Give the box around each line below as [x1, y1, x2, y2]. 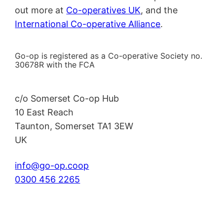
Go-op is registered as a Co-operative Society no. [15, 50, 203, 61]
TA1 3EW [97, 121, 134, 132]
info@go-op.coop [15, 160, 89, 171]
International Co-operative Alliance [15, 19, 161, 30]
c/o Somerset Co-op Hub [15, 93, 119, 104]
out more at [15, 5, 67, 16]
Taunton [15, 121, 50, 132]
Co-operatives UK [66, 5, 141, 16]
